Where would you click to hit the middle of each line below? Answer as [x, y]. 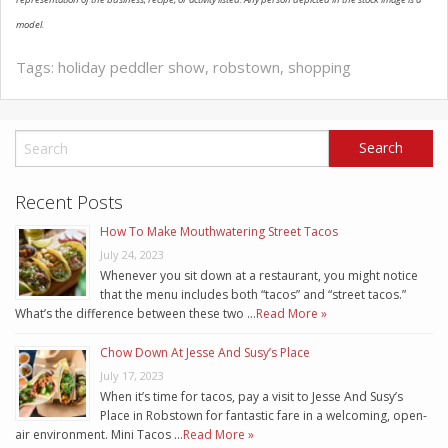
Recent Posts [69, 201]
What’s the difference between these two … [135, 313]
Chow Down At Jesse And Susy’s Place [205, 352]
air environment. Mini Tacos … [99, 434]
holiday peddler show [131, 66]
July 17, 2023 [132, 375]
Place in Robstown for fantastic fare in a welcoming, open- [263, 415]
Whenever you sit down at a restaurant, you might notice [259, 275]
